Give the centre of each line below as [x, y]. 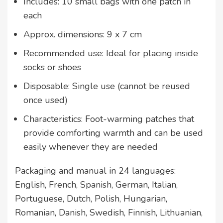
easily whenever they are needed [91, 147]
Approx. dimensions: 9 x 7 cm [83, 35]
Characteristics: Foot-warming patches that [109, 119]
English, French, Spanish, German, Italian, [96, 185]
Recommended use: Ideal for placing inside [111, 54]
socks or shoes [52, 67]
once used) [46, 100]
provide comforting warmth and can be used [113, 133]
